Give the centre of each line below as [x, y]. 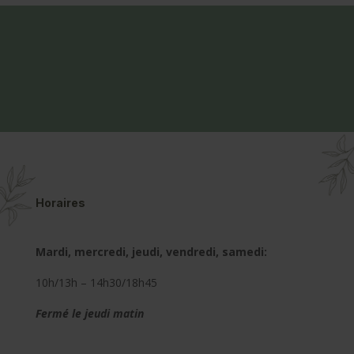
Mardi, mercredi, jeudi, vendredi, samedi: [151, 251]
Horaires [60, 202]
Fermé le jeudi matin [89, 313]
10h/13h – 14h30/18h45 [96, 282]
